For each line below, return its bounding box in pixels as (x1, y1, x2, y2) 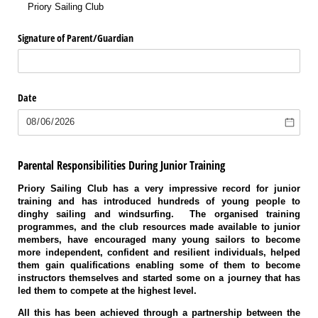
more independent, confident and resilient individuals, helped (18, 246, 300, 258)
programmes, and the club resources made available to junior (18, 221, 300, 232)
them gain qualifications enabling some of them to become (18, 259, 300, 270)
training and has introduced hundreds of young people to (18, 195, 300, 207)
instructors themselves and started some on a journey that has (18, 272, 300, 283)
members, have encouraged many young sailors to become (18, 234, 300, 245)
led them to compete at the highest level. (18, 285, 202, 296)
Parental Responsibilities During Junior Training (18, 158, 225, 174)
